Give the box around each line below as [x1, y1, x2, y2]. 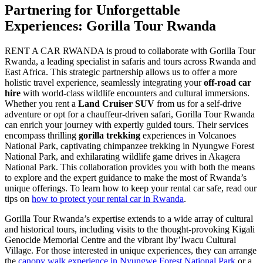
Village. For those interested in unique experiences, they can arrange [5, 245, 257, 255]
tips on [5, 193, 32, 204]
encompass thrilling [5, 130, 79, 140]
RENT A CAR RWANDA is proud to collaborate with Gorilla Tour [5, 45, 255, 56]
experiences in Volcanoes [140, 130, 236, 140]
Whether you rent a [5, 98, 78, 109]
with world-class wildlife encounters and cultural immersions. [21, 87, 249, 98]
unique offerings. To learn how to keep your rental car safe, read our [5, 183, 257, 193]
